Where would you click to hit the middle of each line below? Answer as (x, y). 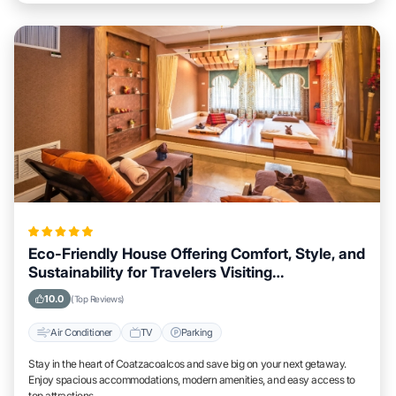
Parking (197, 332)
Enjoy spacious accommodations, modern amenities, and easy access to (192, 380)
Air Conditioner (81, 332)
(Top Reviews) (98, 299)
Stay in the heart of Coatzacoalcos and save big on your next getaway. (187, 364)
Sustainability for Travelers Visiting (150, 272)
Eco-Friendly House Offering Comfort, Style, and (197, 254)
